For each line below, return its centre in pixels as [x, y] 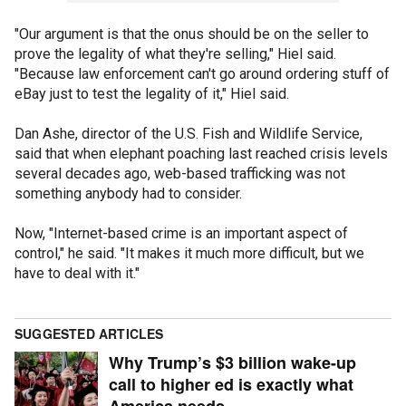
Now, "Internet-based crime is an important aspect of [181, 233]
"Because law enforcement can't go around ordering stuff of [202, 73]
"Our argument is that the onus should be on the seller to [192, 34]
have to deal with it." [77, 273]
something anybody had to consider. [128, 193]
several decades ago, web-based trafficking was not [180, 173]
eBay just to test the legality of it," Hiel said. [152, 93]
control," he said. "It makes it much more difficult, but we [189, 253]
